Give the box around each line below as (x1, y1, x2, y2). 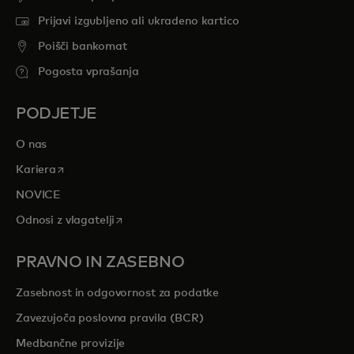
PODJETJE (16, 106, 97, 122)
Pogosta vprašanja (38, 66, 139, 78)
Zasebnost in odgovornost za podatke (16, 288, 220, 299)
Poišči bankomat (38, 41, 127, 53)
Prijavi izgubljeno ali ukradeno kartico (38, 16, 239, 28)
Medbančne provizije (16, 338, 126, 350)
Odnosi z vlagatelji (16, 215, 115, 227)
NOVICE (16, 190, 62, 201)
